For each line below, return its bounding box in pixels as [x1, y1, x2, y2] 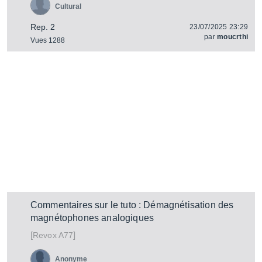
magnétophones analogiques [30, 213, 154, 223]
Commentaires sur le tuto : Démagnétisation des [30, 200, 234, 210]
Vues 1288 [30, 36, 65, 44]
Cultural [55, 2, 81, 11]
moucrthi [217, 33, 248, 41]
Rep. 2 [30, 22, 55, 32]
